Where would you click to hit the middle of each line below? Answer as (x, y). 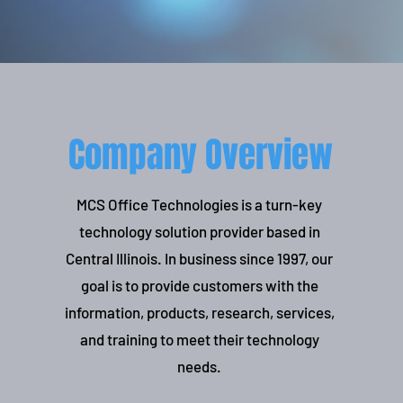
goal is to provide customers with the (199, 285)
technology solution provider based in (199, 231)
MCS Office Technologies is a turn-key (200, 204)
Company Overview (200, 155)
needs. (200, 366)
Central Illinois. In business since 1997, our (200, 258)
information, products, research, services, (199, 312)
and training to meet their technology (199, 339)
